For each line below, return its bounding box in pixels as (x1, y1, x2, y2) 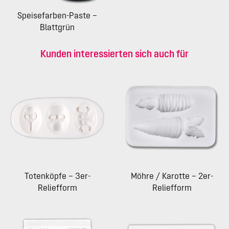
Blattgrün (40, 22, 75, 33)
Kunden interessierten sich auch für (40, 48, 189, 60)
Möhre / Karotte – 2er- (130, 171, 213, 181)
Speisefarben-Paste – (17, 10, 97, 21)
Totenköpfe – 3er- (24, 171, 90, 181)
